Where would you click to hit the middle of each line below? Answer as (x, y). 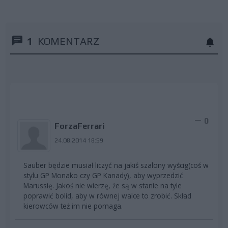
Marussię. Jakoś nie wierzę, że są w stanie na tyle (103, 185)
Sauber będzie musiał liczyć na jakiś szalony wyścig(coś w (116, 165)
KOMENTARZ (68, 41)
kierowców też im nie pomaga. (73, 206)
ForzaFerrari (79, 126)
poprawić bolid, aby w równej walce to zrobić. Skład (107, 195)
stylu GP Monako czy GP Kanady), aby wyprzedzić (103, 175)
